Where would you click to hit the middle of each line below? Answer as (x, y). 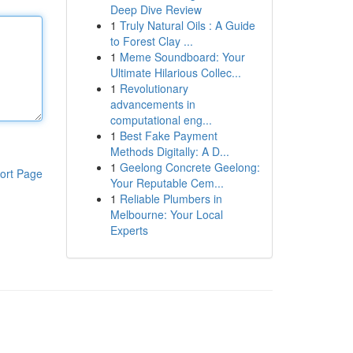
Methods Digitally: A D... (169, 151)
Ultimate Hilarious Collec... (175, 72)
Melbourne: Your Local (166, 214)
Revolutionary (154, 88)
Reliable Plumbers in (171, 199)
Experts (129, 230)
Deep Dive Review (156, 9)
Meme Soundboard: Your (182, 57)
